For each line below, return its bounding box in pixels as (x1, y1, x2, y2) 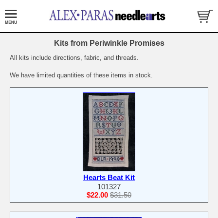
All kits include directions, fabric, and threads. (10, 54, 139, 62)
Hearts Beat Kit (83, 173, 135, 182)
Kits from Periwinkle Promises (54, 39, 164, 48)
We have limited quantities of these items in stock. (10, 72, 153, 79)
